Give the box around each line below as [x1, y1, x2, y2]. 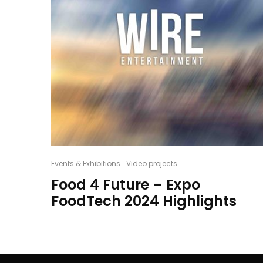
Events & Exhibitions [51, 159, 120, 169]
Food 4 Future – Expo [51, 175, 200, 195]
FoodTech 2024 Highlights [51, 191, 237, 211]
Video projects [126, 159, 177, 169]
